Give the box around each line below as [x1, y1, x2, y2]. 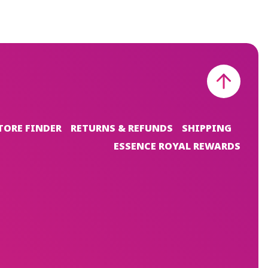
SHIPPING [182, 121, 232, 135]
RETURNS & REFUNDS [71, 121, 173, 135]
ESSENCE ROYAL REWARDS [114, 139, 240, 153]
